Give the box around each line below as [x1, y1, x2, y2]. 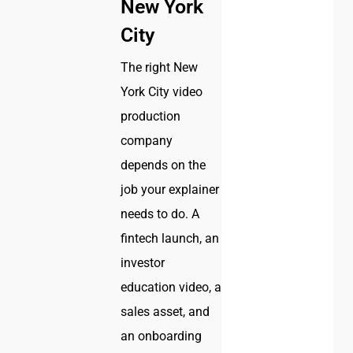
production [121, 109, 181, 124]
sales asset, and [121, 304, 210, 320]
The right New [121, 60, 199, 76]
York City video [121, 84, 203, 100]
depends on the [121, 158, 206, 173]
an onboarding [121, 329, 203, 344]
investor [121, 255, 165, 271]
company [121, 133, 173, 149]
